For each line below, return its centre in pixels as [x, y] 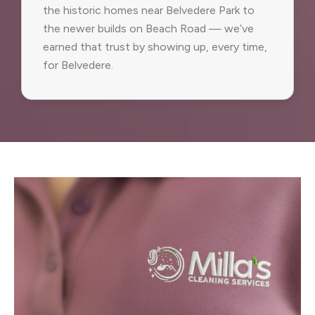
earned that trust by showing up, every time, [155, 46]
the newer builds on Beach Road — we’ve [148, 28]
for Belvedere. [78, 65]
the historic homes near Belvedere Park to [149, 10]
